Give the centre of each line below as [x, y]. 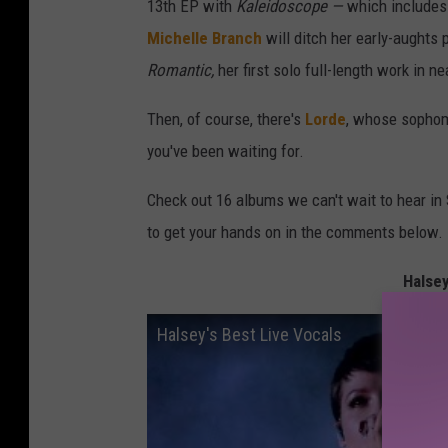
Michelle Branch [204, 37]
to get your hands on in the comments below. [295, 231]
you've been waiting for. [225, 150]
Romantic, [182, 69]
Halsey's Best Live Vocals [249, 334]
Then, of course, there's [226, 118]
